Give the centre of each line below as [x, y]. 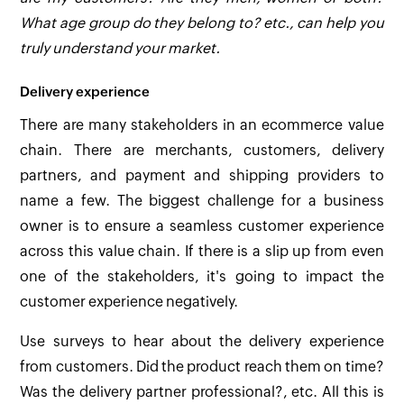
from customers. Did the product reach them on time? [202, 367]
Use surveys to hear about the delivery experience [202, 342]
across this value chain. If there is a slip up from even [202, 252]
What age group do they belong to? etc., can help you [202, 23]
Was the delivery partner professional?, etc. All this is [202, 392]
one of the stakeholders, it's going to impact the [202, 277]
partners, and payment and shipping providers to [202, 176]
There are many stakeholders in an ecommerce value [202, 125]
